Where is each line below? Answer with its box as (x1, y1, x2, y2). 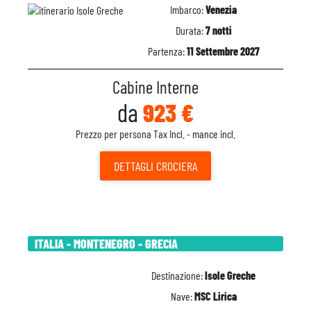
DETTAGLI (114, 158, 153, 174)
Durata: (175, 24, 205, 37)
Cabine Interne (112, 76, 199, 97)
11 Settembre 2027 (186, 44, 260, 58)
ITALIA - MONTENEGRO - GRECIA (35, 236, 178, 251)
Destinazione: (151, 269, 205, 282)
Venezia (205, 3, 237, 16)
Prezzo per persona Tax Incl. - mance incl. (76, 127, 235, 140)
